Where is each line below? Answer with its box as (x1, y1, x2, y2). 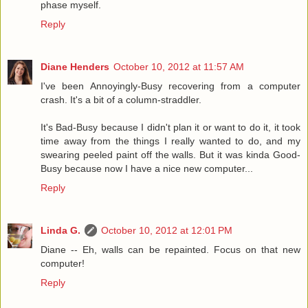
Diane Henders (41, 61, 109, 73)
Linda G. (41, 225, 80, 236)
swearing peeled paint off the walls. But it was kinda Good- (41, 149, 300, 161)
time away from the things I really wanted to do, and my (41, 135, 300, 147)
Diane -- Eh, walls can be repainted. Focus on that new (41, 244, 300, 256)
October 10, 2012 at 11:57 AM (113, 61, 244, 73)
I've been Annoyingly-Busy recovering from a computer (41, 80, 300, 92)
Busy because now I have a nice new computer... (41, 163, 253, 175)
